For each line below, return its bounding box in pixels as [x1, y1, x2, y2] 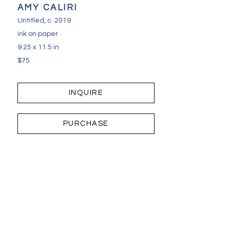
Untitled [17, 17, 44, 25]
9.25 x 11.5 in [17, 44, 59, 51]
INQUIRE [68, 89, 104, 97]
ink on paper [17, 30, 58, 38]
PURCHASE [63, 120, 109, 128]
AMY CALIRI [17, 3, 78, 13]
